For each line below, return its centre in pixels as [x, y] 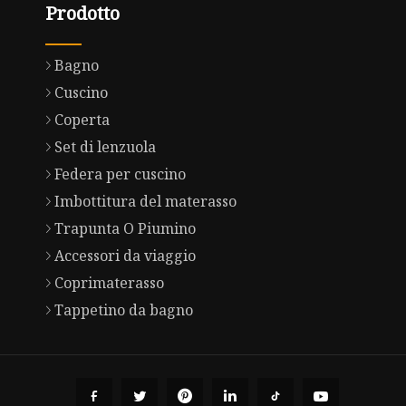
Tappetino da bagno [123, 310]
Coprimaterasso [109, 283]
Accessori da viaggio [125, 256]
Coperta [82, 120]
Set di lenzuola [105, 147]
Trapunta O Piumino [125, 229]
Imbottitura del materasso [145, 202]
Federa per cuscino [120, 174]
